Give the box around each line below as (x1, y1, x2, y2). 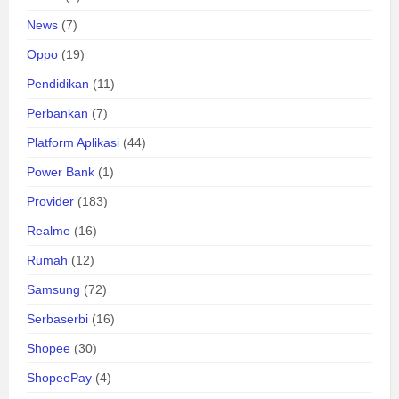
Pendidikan (27, 76, 89, 91)
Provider (27, 193, 74, 208)
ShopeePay (27, 370, 92, 385)
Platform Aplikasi (27, 134, 119, 150)
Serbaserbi (27, 311, 88, 326)
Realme (27, 223, 70, 238)
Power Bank (27, 164, 94, 179)
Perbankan (27, 105, 88, 120)
